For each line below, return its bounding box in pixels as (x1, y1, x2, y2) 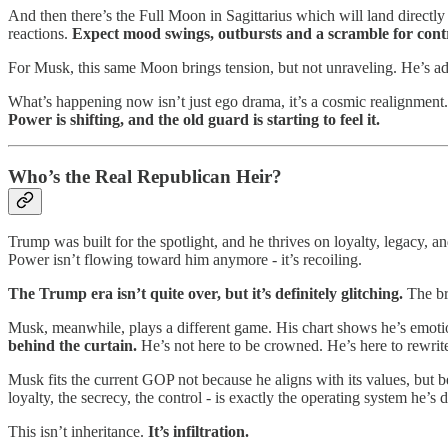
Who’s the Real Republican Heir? (8, 165, 282, 187)
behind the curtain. (8, 337, 137, 355)
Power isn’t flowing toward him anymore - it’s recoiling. (8, 251, 362, 269)
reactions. (8, 24, 72, 42)
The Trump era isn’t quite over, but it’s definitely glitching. (8, 285, 403, 303)
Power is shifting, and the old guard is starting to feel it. (8, 110, 380, 128)
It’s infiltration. (148, 423, 249, 441)
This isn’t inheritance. (8, 423, 148, 441)
